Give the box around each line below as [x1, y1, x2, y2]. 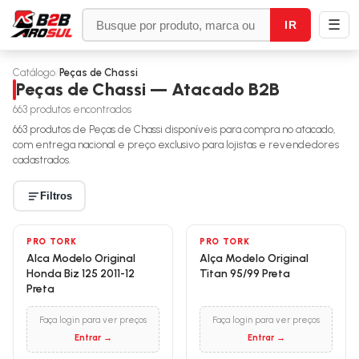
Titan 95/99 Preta [200, 267, 290, 280]
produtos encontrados [30, 103, 131, 115]
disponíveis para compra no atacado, [163, 123, 336, 135]
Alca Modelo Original [26, 252, 135, 265]
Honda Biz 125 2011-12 [26, 267, 135, 280]
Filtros [39, 190, 72, 202]
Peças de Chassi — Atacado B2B [16, 79, 280, 100]
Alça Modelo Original [200, 252, 309, 265]
